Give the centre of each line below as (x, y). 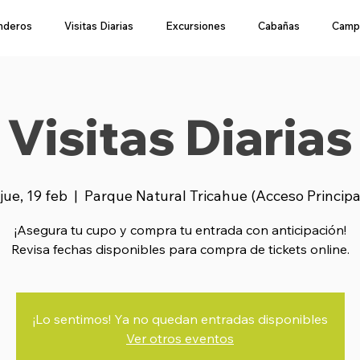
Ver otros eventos (180, 338)
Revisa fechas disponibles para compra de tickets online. (180, 249)
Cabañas (279, 26)
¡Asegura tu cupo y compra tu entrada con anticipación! (180, 230)
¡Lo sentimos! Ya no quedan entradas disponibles (180, 319)
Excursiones (196, 26)
